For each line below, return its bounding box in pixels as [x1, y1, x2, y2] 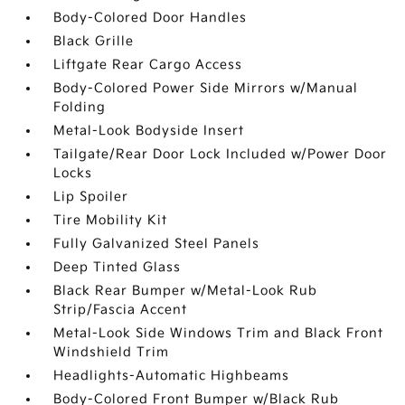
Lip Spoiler [53, 189, 129, 204]
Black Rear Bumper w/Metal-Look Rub [53, 283, 318, 298]
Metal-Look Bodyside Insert [53, 123, 245, 138]
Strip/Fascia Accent [53, 302, 188, 317]
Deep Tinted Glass [53, 259, 182, 275]
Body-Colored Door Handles [53, 10, 248, 25]
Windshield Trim [53, 344, 170, 360]
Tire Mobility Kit [53, 212, 168, 228]
